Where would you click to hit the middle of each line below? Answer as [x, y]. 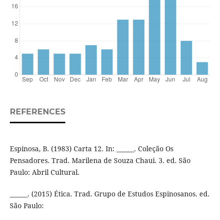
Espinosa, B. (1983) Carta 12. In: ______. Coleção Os [91, 149]
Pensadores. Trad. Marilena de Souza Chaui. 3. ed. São [100, 161]
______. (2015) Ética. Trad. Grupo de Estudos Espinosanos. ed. [110, 194]
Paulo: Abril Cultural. [44, 172]
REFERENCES [37, 112]
